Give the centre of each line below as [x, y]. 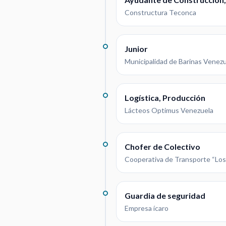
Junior [136, 48]
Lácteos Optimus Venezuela [169, 110]
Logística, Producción [165, 97]
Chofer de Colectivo [162, 146]
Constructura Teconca [160, 12]
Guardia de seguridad [165, 195]
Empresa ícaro [147, 208]
